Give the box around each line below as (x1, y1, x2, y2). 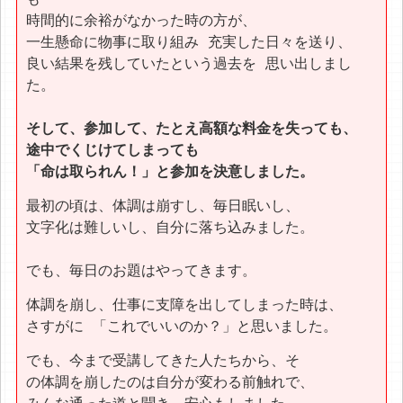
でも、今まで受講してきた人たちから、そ (26, 352, 300, 368)
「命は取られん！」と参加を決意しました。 (26, 163, 315, 179)
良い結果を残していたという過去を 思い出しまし (26, 55, 353, 71)
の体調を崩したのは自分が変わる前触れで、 (26, 373, 315, 390)
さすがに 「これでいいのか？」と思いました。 (26, 318, 347, 334)
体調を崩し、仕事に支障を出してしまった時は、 (26, 296, 344, 312)
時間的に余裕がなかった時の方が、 (26, 12, 257, 28)
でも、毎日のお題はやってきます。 (26, 262, 257, 278)
